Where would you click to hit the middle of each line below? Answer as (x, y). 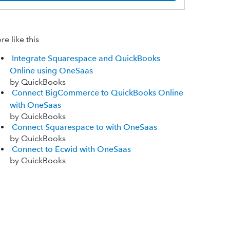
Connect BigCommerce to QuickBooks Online (97, 93)
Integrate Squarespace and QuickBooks (86, 59)
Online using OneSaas (51, 71)
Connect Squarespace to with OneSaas (84, 127)
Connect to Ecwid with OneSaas (71, 149)
